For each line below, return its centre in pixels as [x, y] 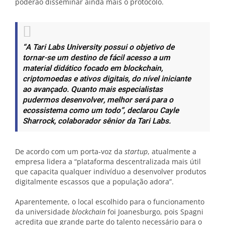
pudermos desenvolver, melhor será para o [98, 100]
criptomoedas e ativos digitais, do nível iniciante [107, 79]
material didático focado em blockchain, [93, 69]
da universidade [43, 212]
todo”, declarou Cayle [141, 111]
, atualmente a [172, 151]
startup [136, 151]
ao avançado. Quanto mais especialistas [93, 90]
